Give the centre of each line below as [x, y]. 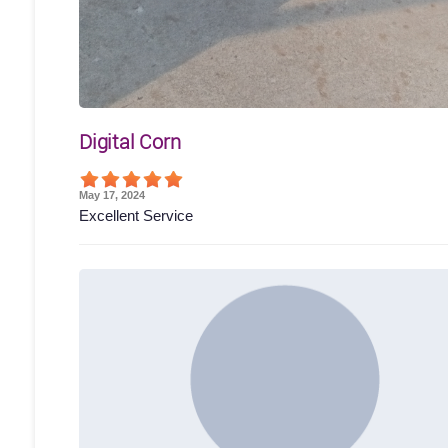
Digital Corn [130, 141]
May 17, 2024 [112, 194]
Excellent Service [136, 215]
